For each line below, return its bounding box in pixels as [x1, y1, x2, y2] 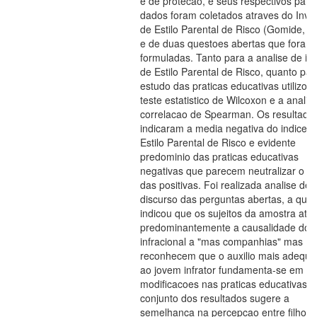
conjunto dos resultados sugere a [140, 291, 289, 305]
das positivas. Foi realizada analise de [140, 178, 311, 192]
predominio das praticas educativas [140, 149, 299, 163]
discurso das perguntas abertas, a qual [140, 192, 315, 206]
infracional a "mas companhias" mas [140, 234, 303, 248]
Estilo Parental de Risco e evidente [140, 135, 296, 149]
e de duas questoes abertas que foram [140, 36, 314, 50]
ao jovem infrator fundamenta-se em [140, 263, 304, 277]
